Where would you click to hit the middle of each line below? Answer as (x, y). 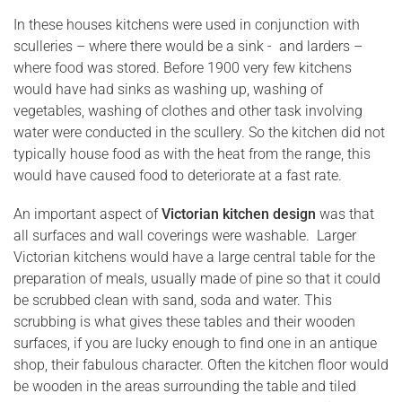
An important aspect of (87, 214)
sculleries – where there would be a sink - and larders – (188, 46)
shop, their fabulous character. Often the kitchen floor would (201, 364)
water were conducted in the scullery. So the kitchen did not (199, 132)
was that (345, 214)
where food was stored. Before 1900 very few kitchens (183, 67)
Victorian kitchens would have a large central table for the (194, 257)
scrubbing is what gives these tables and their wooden (184, 321)
